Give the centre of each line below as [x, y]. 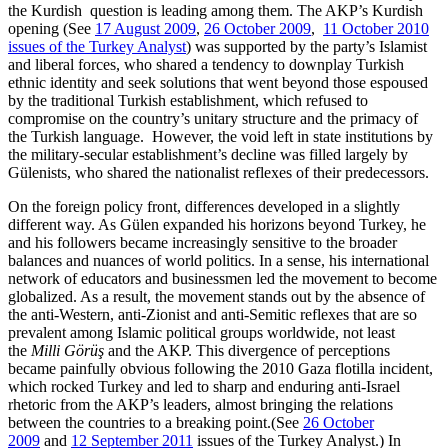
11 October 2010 [376, 28]
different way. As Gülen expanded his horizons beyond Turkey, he [217, 224]
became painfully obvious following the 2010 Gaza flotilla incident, [220, 368]
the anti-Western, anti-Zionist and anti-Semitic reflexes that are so [212, 314]
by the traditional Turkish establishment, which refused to [188, 100]
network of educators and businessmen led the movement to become [222, 278]
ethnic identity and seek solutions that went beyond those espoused [218, 82]
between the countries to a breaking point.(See [155, 422]
